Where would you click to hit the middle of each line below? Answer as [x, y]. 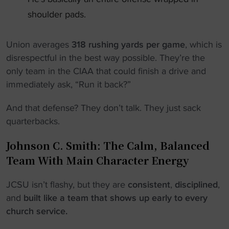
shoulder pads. [57, 14]
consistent [149, 185]
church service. [37, 211]
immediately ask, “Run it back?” [68, 84]
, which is [203, 44]
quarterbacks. [33, 121]
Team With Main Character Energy [98, 160]
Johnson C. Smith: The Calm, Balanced [108, 145]
